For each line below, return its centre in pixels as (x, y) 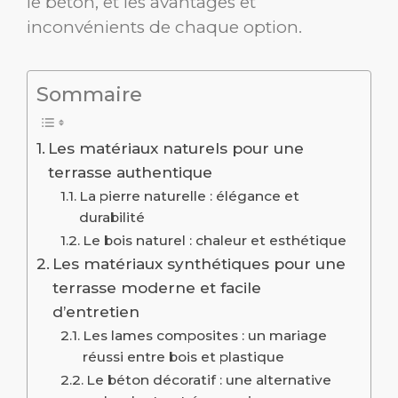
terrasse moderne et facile (157, 287)
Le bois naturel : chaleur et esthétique (215, 240)
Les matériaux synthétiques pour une (199, 263)
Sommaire (89, 94)
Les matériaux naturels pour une (176, 147)
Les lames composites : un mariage (205, 335)
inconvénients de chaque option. (164, 27)
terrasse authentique (131, 171)
